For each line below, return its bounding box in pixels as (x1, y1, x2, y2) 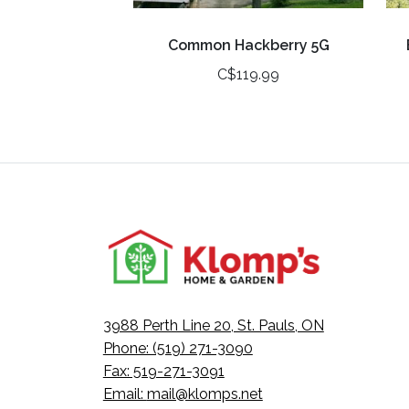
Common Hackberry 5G (167, 37, 330, 55)
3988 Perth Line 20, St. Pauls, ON (102, 317, 324, 335)
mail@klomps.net (146, 385, 263, 404)
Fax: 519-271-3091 (102, 362, 225, 381)
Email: (102, 385, 147, 404)
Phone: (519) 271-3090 (102, 340, 253, 358)
